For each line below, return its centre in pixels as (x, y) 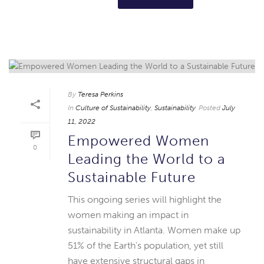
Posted (209, 108)
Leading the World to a (146, 159)
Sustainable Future (132, 177)
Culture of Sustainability (113, 108)
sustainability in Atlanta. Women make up (154, 230)
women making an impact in (128, 215)
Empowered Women (138, 141)
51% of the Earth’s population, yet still (146, 246)
